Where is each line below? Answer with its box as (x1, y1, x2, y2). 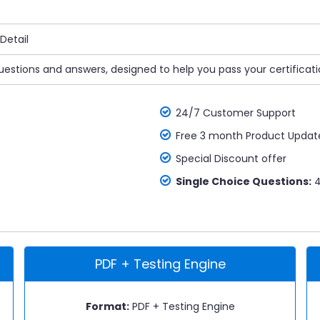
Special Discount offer (176, 151, 286, 166)
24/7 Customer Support (176, 106, 296, 120)
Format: (85, 299, 129, 314)
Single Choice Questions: (176, 174, 311, 189)
